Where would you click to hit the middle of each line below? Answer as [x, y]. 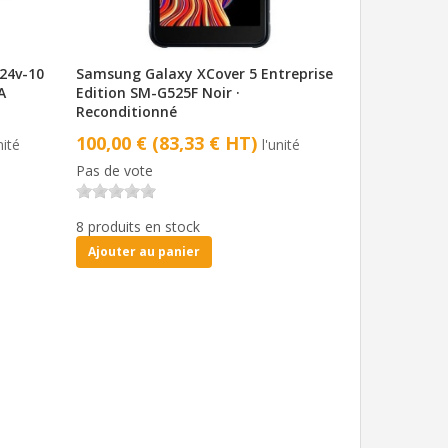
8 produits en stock [137, 226]
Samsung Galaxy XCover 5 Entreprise [204, 73]
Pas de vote [114, 170]
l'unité [280, 144]
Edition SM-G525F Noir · [157, 92]
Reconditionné [126, 111]
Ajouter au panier [143, 251]
